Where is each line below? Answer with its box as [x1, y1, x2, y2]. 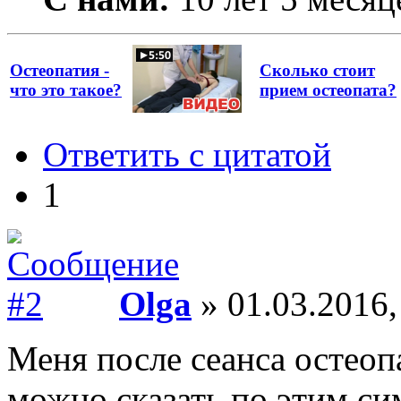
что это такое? [10, 80, 122, 99]
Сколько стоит [260, 60, 375, 80]
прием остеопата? [260, 80, 397, 99]
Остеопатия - [10, 60, 109, 80]
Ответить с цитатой [43, 134, 331, 174]
